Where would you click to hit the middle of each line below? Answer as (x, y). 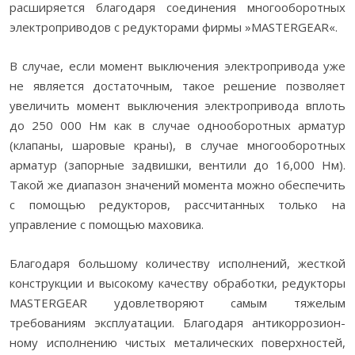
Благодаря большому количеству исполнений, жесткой (177, 263)
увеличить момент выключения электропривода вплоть (177, 105)
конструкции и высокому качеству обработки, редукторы (177, 283)
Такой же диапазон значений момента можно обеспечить (177, 185)
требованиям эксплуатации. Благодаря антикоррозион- (177, 323)
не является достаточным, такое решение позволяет (177, 86)
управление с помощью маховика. (107, 224)
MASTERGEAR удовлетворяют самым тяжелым (177, 303)
